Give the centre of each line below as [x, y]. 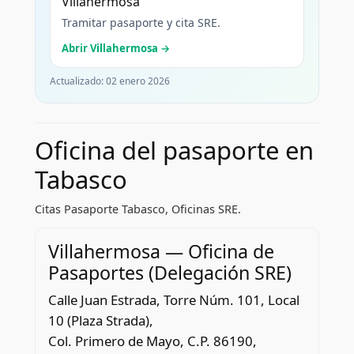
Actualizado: [77, 81]
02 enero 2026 [137, 81]
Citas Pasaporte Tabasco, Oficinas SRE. [137, 209]
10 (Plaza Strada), [100, 320]
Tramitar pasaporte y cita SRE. [141, 22]
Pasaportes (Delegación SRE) [169, 272]
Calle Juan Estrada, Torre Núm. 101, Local [173, 299]
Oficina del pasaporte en [174, 150]
